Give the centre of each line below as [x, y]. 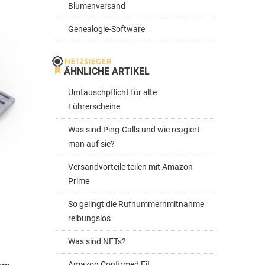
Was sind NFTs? [97, 242]
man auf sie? [91, 144]
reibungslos [89, 219]
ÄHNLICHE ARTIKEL [107, 71]
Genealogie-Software [106, 29]
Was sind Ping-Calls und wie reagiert [134, 130]
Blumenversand [97, 6]
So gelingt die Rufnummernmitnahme [136, 204]
